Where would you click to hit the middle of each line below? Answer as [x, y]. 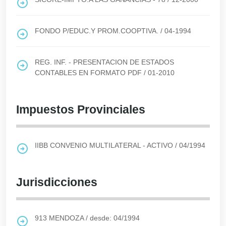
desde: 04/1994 [115, 218]
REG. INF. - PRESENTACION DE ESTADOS [104, 62]
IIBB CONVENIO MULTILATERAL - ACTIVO [104, 145]
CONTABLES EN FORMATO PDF [88, 73]
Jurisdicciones [57, 182]
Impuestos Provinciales [81, 109]
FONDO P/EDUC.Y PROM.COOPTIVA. [97, 31]
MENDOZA [66, 218]
